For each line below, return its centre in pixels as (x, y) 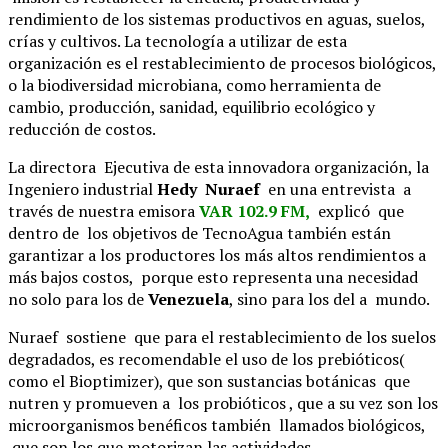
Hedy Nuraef (208, 188)
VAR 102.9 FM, (252, 210)
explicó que (357, 210)
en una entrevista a (335, 188)
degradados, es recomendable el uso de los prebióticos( (206, 358)
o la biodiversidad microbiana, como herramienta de (194, 84)
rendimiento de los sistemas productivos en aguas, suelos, (216, 18)
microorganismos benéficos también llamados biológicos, (216, 424)
